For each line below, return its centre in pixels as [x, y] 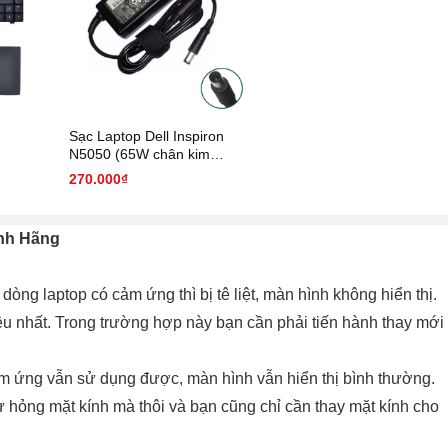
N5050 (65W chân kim [139, 153]
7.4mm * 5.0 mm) [124, 171]
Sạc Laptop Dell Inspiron [146, 135]
